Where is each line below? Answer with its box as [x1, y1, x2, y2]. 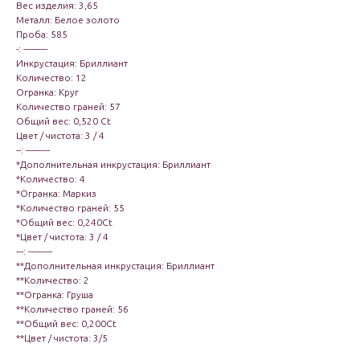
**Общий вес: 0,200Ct [16, 318, 117, 329]
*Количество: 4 [16, 174, 85, 184]
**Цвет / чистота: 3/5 [16, 333, 108, 343]
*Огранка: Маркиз [16, 188, 96, 198]
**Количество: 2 [16, 275, 89, 285]
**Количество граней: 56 [16, 304, 129, 314]
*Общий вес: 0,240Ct [16, 217, 112, 227]
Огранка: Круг [16, 87, 79, 97]
